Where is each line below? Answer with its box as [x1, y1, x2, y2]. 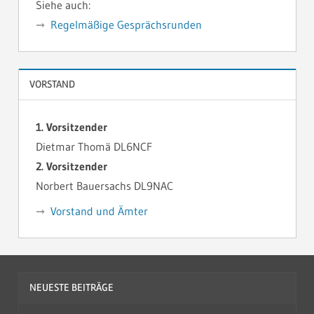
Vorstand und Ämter [50, 203, 148, 218]
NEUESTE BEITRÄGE [29, 281, 114, 294]
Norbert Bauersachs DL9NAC [35, 178, 173, 193]
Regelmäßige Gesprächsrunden [50, 18, 202, 32]
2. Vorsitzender [35, 158, 107, 173]
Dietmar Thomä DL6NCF [35, 139, 152, 153]
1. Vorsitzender [35, 119, 107, 134]
